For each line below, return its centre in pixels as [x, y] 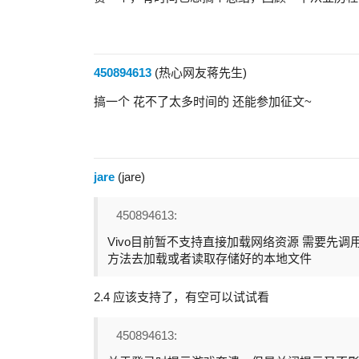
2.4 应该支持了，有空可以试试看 [182, 297]
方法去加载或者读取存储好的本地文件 [210, 258]
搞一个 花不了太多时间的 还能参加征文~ [203, 101]
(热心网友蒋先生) [199, 72]
